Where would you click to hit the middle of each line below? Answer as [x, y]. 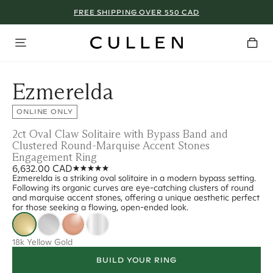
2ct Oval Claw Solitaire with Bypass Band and [120, 134]
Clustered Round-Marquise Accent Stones [111, 146]
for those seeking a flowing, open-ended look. [100, 207]
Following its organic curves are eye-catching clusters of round [133, 188]
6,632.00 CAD [42, 168]
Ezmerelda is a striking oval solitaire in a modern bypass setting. [134, 178]
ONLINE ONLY [45, 112]
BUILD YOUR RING [136, 260]
